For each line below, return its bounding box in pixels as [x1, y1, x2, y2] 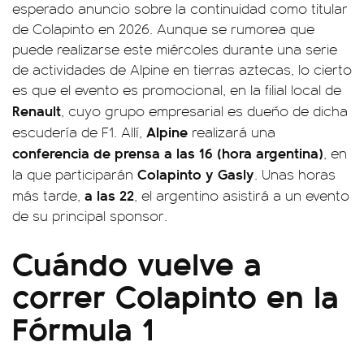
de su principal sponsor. [12, 206, 167, 225]
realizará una [188, 122, 275, 141]
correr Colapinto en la [12, 271, 339, 318]
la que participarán [12, 164, 137, 184]
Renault [12, 100, 61, 120]
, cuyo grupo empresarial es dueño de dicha [61, 101, 348, 120]
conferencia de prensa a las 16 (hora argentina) [12, 142, 323, 162]
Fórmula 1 [12, 304, 154, 350]
